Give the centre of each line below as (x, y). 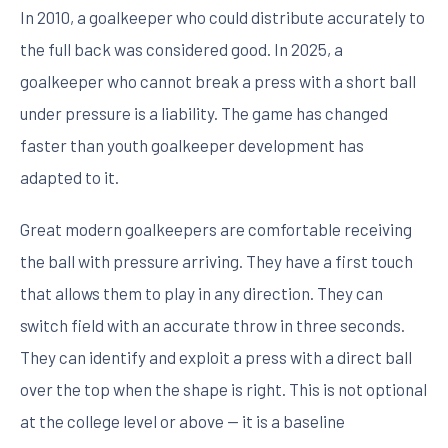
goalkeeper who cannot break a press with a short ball (218, 81)
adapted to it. (69, 177)
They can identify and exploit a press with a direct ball (216, 357)
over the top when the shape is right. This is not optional (223, 389)
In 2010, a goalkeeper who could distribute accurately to (222, 17)
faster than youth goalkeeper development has (192, 145)
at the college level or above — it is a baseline (182, 421)
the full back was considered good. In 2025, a (181, 49)
